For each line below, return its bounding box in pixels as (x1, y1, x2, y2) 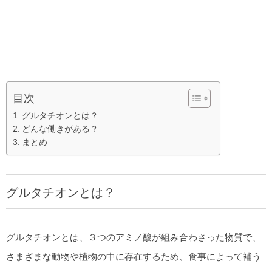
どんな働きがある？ (21, 123, 98, 134)
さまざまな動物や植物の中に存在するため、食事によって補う (6, 251, 261, 262)
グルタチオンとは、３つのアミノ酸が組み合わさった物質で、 (6, 231, 261, 242)
